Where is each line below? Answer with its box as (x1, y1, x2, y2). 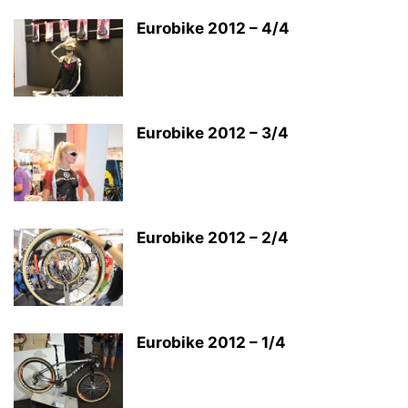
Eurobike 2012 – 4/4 (137, 19, 290, 38)
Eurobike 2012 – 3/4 (137, 124, 289, 143)
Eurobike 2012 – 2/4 (137, 229, 289, 248)
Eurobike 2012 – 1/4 (137, 333, 286, 352)
